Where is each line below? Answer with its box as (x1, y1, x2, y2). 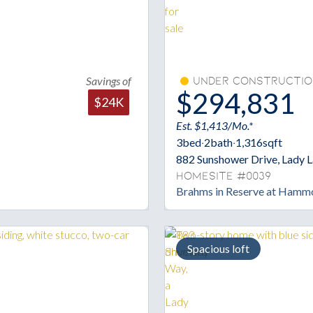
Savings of (86, 74, 131, 88)
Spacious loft (187, 242, 249, 256)
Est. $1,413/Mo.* (176, 119, 253, 133)
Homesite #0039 (176, 170, 271, 183)
